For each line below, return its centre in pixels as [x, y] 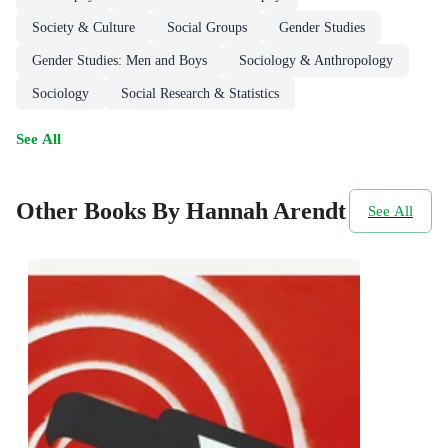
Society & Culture [83, 28]
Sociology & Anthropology [316, 61]
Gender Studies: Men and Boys [119, 61]
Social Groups [207, 28]
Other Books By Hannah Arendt [181, 210]
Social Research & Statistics [200, 94]
